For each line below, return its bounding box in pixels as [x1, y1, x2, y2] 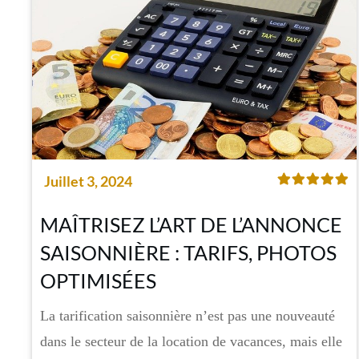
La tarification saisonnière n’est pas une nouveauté [40, 308, 335, 325]
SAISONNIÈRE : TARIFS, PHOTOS [40, 240, 337, 265]
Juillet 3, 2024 [44, 172, 132, 191]
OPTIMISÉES [40, 268, 156, 293]
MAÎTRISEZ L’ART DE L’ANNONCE [40, 212, 342, 237]
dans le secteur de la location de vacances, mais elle [40, 333, 342, 350]
